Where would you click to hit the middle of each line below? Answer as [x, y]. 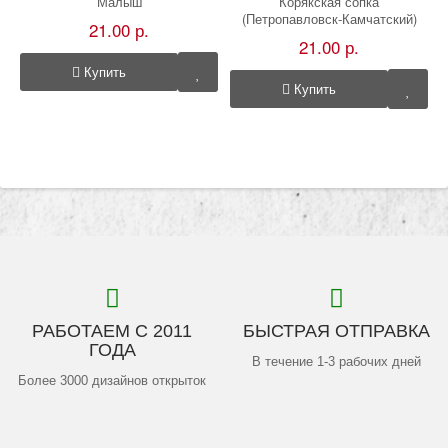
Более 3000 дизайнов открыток [112, 380]
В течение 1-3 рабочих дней [336, 361]
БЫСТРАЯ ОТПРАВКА [336, 330]
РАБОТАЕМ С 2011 [112, 330]
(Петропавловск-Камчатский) [329, 18]
